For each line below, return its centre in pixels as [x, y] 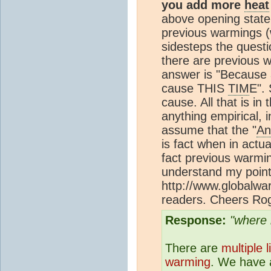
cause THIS [195, 88]
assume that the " [209, 130]
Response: [196, 220]
